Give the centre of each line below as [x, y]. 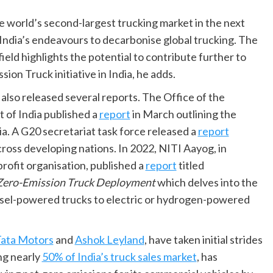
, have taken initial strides [203, 239]
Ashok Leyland [109, 239]
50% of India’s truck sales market [119, 256]
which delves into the [206, 182]
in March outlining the [183, 114]
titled [190, 165]
